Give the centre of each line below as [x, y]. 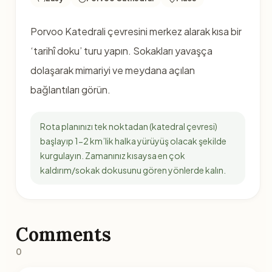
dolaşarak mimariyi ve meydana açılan [112, 70]
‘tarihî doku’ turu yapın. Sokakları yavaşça [121, 51]
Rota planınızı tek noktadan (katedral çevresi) [128, 126]
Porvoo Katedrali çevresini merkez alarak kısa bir [136, 31]
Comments [63, 234]
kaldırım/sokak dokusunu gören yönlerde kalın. [133, 170]
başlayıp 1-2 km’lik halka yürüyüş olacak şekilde [133, 141]
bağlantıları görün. [70, 90]
